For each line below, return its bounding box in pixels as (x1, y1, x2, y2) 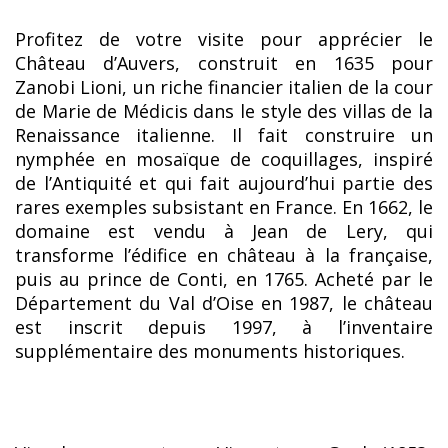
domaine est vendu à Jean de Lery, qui (15, 219, 433, 244)
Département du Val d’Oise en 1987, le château (15, 291, 433, 316)
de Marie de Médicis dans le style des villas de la (15, 99, 433, 124)
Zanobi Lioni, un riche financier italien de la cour (15, 75, 433, 100)
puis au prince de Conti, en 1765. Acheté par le (15, 267, 433, 292)
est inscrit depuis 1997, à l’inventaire (15, 315, 433, 340)
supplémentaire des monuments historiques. (15, 339, 405, 364)
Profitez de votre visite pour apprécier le (15, 27, 433, 52)
